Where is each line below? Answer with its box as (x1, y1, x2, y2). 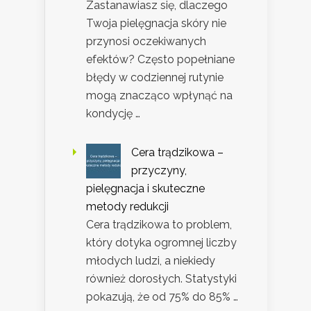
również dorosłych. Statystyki (86, 272, 237, 286)
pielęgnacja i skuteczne (86, 182, 205, 196)
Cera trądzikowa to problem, (86, 218, 232, 232)
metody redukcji (86, 200, 169, 214)
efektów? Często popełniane (86, 53, 235, 67)
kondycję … (86, 107, 140, 121)
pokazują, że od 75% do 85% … (86, 290, 238, 304)
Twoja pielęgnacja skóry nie (86, 17, 226, 31)
